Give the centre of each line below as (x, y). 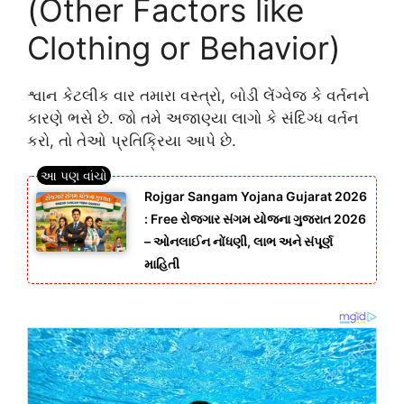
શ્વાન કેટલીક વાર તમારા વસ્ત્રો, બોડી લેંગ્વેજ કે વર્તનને (198, 96)
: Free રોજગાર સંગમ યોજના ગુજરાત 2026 (255, 218)
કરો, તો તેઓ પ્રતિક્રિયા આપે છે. (132, 141)
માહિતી (162, 263)
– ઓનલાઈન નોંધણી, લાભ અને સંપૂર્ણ (239, 241)
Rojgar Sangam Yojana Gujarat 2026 (256, 196)
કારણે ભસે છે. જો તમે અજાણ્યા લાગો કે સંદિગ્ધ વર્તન (193, 119)
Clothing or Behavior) (184, 48)
